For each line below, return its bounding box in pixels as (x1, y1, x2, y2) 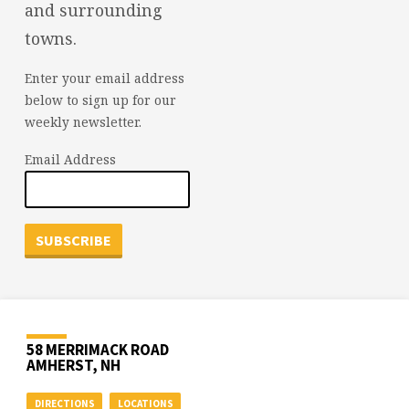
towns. (24, 26, 77, 49)
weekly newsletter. (24, 113, 142, 131)
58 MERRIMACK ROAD (26, 339, 170, 360)
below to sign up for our (24, 91, 176, 110)
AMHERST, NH (26, 354, 121, 375)
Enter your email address (24, 69, 184, 88)
